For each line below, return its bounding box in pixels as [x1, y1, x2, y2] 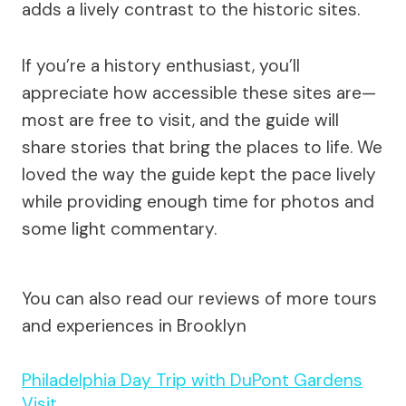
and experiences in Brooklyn [22, 314, 246, 337]
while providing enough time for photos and [22, 189, 374, 213]
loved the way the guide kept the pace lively [22, 162, 376, 186]
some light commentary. [22, 217, 217, 240]
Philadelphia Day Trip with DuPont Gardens [22, 368, 362, 391]
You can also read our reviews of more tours [22, 286, 377, 310]
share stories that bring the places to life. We [22, 135, 382, 159]
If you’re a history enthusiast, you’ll [22, 53, 300, 77]
